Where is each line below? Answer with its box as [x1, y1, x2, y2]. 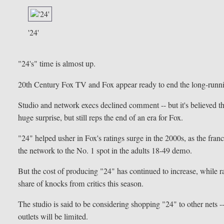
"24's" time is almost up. [18, 58, 96, 69]
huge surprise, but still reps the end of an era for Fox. [18, 111, 183, 123]
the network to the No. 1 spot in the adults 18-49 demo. [18, 144, 192, 156]
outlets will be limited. [18, 211, 88, 222]
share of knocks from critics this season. [18, 177, 144, 189]
